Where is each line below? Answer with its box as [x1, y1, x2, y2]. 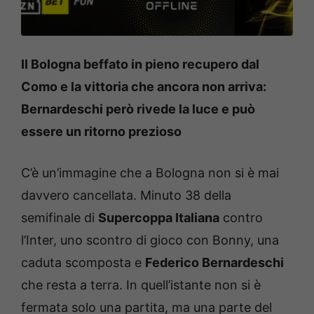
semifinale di [21, 210, 98, 225]
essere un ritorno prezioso [21, 123, 182, 139]
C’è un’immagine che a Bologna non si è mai [21, 165, 279, 180]
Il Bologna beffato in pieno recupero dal [21, 56, 259, 71]
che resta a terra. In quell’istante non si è [21, 277, 261, 292]
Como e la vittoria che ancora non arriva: [21, 78, 266, 94]
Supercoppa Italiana [98, 210, 219, 225]
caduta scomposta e [21, 254, 145, 270]
